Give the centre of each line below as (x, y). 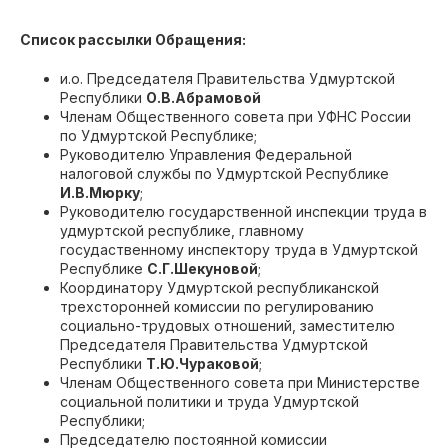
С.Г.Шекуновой (202, 268)
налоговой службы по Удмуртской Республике (224, 173)
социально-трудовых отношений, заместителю (227, 325)
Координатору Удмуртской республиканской (219, 287)
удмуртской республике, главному (182, 230)
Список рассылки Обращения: (133, 39)
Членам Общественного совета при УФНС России (235, 116)
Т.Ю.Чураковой (202, 363)
